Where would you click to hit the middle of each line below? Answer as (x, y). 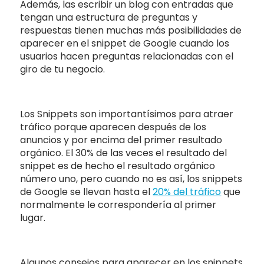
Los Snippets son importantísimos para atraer (127, 114)
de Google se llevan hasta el (87, 192)
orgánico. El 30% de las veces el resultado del (124, 153)
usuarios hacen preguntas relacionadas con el (127, 56)
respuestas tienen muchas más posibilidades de (131, 30)
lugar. (33, 217)
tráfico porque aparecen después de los (113, 127)
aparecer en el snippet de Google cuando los (125, 43)
